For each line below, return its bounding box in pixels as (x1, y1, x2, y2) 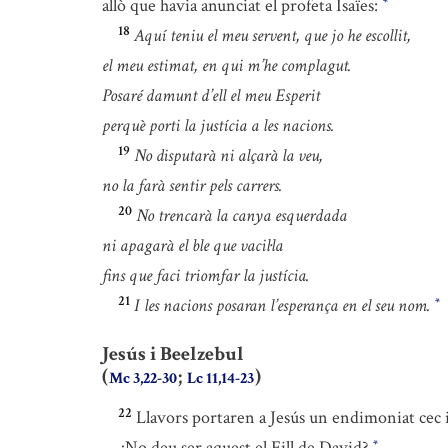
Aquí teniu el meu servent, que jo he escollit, (134, 24, 411, 48)
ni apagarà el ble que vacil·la (102, 234, 283, 258)
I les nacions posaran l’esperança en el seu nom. (134, 294, 430, 318)
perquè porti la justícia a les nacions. (102, 114, 334, 138)
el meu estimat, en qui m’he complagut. (102, 54, 351, 78)
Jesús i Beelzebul (102, 341, 244, 368)
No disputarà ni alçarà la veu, (134, 144, 323, 168)
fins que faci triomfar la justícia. (102, 264, 309, 288)
